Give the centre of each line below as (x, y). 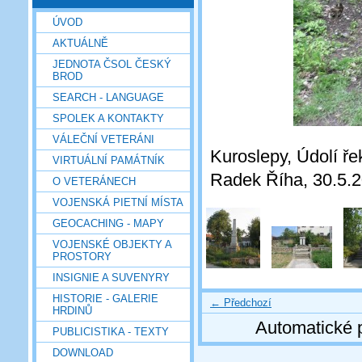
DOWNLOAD (83, 352)
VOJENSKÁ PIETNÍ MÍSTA (118, 202)
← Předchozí (241, 302)
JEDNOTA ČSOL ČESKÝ (112, 64)
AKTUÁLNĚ (80, 43)
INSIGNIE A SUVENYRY (111, 277)
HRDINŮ (72, 310)
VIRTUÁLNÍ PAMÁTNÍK (109, 160)
